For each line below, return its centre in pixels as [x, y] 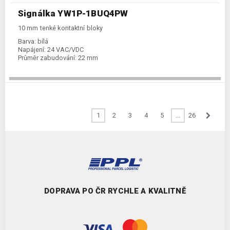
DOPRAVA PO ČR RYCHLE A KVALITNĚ [115, 191]
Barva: [27, 42]
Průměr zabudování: [47, 58]
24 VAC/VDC [65, 50]
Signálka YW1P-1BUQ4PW [73, 14]
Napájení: [32, 50]
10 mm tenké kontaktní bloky [61, 28]
